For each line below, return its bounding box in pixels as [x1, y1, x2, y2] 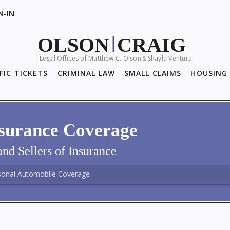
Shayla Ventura [146, 54, 192, 63]
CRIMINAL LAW [57, 68, 115, 78]
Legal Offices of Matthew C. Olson [39, 54, 143, 63]
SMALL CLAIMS [124, 68, 182, 78]
